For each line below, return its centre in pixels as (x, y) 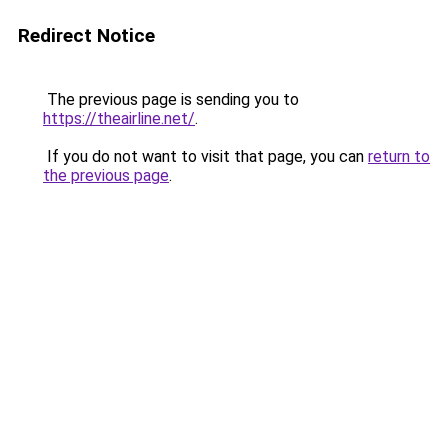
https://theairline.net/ (119, 118)
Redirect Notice (86, 35)
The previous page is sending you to (171, 99)
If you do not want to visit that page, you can (205, 156)
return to (399, 156)
